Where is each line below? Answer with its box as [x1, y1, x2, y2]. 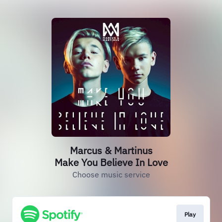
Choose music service [72, 169, 150, 179]
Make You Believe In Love [54, 156, 168, 169]
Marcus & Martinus [69, 144, 153, 157]
